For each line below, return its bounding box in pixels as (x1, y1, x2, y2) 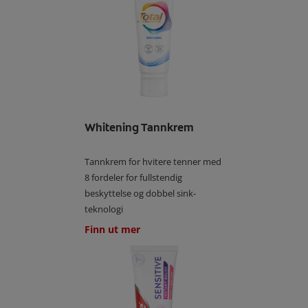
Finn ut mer (85, 223, 141, 236)
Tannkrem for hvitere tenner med (85, 155, 222, 168)
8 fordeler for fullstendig (85, 171, 183, 184)
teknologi (85, 203, 124, 216)
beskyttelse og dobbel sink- (85, 187, 197, 200)
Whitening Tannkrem (85, 120, 195, 135)
